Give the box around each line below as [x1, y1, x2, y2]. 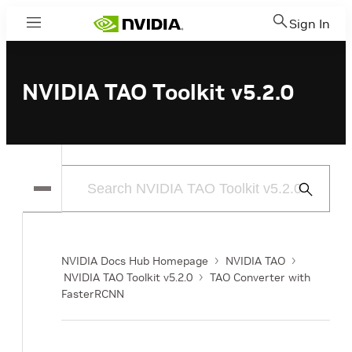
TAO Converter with [210, 270, 310, 284]
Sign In [289, 16, 330, 31]
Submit [296, 183, 328, 195]
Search [296, 202, 328, 214]
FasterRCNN [61, 287, 124, 301]
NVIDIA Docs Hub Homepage [61, 254, 208, 268]
